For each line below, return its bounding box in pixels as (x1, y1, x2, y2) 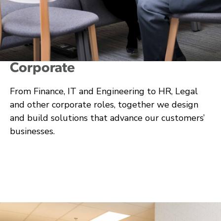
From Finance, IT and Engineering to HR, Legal (10, 85, 198, 97)
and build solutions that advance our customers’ (10, 111, 205, 124)
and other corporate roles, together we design (10, 98, 198, 110)
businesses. (10, 125, 55, 137)
